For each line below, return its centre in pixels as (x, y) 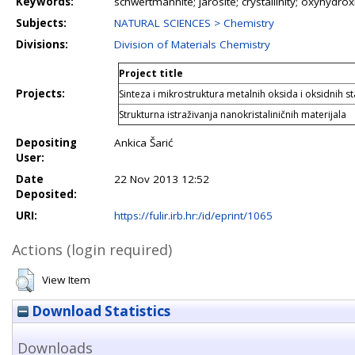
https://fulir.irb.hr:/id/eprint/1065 (193, 216)
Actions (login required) (92, 250)
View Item (66, 280)
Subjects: (41, 23)
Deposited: (46, 194)
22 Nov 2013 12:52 (162, 179)
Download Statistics (99, 311)
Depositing (46, 143)
